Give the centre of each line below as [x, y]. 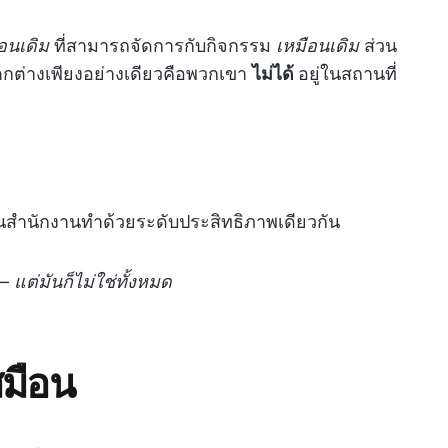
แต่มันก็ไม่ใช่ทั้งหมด [93, 281]
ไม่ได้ [275, 73]
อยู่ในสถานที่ [347, 73]
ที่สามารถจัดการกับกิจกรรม [162, 45]
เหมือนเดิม [317, 45]
